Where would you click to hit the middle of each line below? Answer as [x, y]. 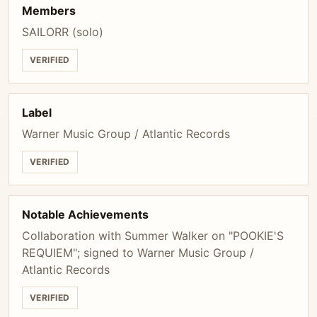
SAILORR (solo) [63, 32]
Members [49, 11]
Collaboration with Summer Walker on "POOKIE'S [153, 236]
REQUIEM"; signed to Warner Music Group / [138, 253]
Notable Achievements [85, 214]
